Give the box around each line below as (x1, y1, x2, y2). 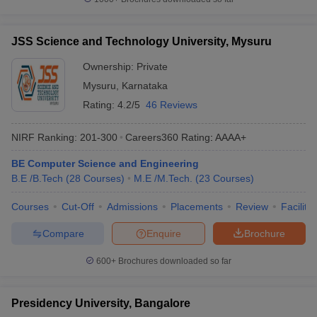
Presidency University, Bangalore (11, 297, 190, 309)
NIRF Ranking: (11, 131, 77, 143)
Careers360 (125, 131, 178, 143)
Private (137, 61, 168, 72)
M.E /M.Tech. (134, 173, 192, 184)
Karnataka (122, 80, 168, 91)
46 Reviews (146, 99, 197, 110)
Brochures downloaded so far (116, 256, 231, 266)
